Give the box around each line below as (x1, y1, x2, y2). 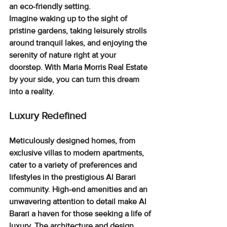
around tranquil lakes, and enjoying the (9, 37, 149, 48)
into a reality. (9, 86, 54, 97)
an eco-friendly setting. (9, 1, 91, 12)
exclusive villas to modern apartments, (9, 147, 146, 158)
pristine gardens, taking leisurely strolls (9, 25, 148, 36)
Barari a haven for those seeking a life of (9, 208, 153, 219)
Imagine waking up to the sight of (9, 13, 129, 24)
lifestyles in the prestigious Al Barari (9, 172, 138, 182)
